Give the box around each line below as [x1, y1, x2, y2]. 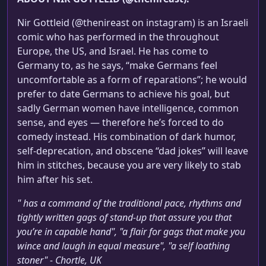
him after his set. [17, 173, 93, 186]
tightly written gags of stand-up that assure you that [17, 211, 232, 224]
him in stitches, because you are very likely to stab [17, 159, 241, 172]
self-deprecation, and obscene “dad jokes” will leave [17, 144, 248, 158]
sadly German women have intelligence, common [17, 102, 239, 115]
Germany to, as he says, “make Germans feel [17, 59, 217, 72]
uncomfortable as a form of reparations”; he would [17, 73, 247, 87]
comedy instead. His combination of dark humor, [17, 130, 236, 144]
